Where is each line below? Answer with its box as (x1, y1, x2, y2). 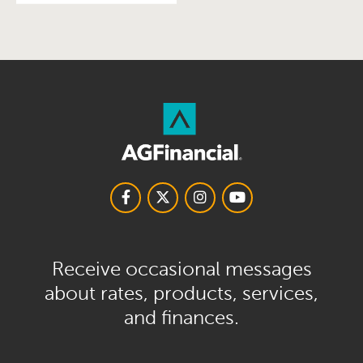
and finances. (124, 306, 239, 329)
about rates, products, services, (45, 282, 318, 305)
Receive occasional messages (51, 258, 312, 280)
